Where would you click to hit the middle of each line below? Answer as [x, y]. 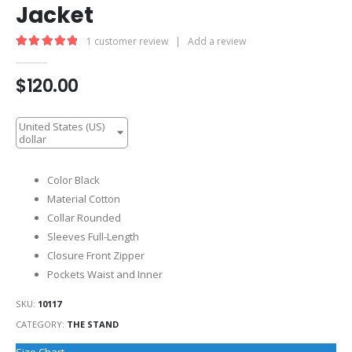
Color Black [73, 180]
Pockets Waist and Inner [105, 275]
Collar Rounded [84, 218]
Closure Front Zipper [96, 256]
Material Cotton [84, 199]
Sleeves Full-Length [93, 237]
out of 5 [61, 56]
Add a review [216, 41]
